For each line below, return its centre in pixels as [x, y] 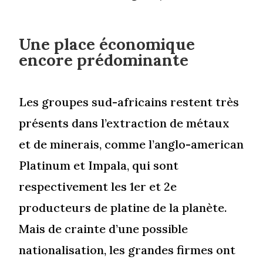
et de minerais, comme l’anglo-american [131, 144]
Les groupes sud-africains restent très [129, 102]
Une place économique [107, 44]
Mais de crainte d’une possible [104, 228]
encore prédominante [104, 60]
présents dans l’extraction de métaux [124, 123]
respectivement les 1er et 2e [98, 186]
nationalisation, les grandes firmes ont [127, 249]
